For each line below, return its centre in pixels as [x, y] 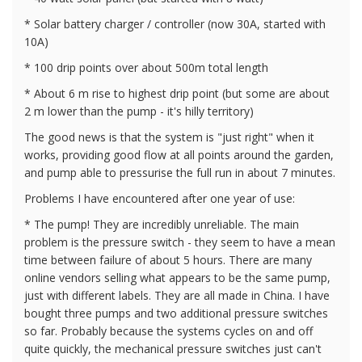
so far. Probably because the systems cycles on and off [168, 330]
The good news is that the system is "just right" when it [169, 137]
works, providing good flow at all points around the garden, [179, 154]
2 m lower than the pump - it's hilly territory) [139, 111]
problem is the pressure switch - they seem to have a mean [180, 242]
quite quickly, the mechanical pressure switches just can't [173, 348]
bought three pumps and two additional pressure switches [176, 313]
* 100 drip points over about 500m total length [146, 67]
